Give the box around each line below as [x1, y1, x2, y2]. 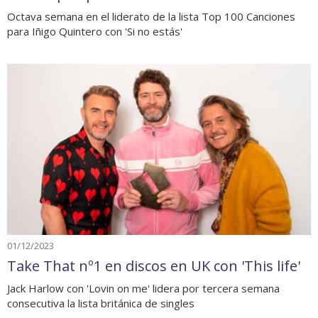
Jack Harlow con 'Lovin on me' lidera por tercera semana [7, 280, 280, 295]
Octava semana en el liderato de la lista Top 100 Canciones [7, 9, 295, 23]
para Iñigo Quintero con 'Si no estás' [7, 24, 182, 38]
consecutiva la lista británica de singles [7, 295, 194, 310]
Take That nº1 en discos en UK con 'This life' [7, 256, 300, 275]
